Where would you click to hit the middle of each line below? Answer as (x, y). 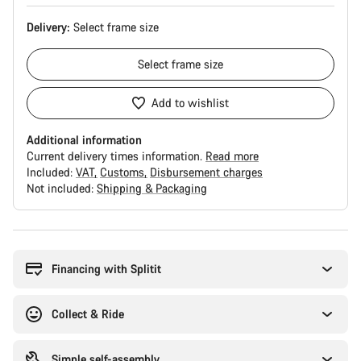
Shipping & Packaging (152, 188)
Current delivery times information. (116, 156)
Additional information (84, 140)
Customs (124, 172)
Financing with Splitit (106, 269)
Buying (30, 237)
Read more (232, 156)
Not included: (62, 188)
